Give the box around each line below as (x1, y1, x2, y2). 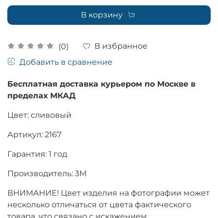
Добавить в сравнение (19, 57, 112, 67)
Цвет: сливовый (7, 110, 72, 120)
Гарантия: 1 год (7, 149, 67, 159)
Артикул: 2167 (7, 129, 61, 139)
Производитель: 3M (7, 168, 87, 178)
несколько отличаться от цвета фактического (7, 200, 191, 209)
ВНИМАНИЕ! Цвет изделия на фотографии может (7, 188, 210, 198)
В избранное (94, 41, 147, 51)
